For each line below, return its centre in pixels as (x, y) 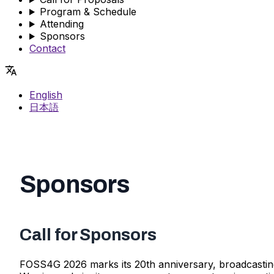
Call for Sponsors (88, 234)
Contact (47, 48)
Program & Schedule (88, 11)
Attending (61, 24)
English (46, 94)
